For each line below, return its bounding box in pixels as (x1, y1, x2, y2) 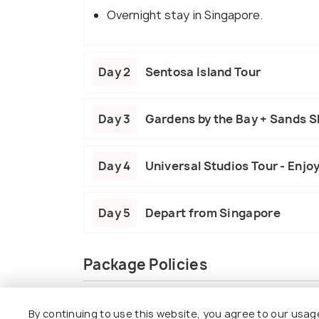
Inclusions (91, 294, 150, 310)
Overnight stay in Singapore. (107, 6, 263, 23)
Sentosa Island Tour (145, 63, 261, 80)
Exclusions (165, 294, 222, 310)
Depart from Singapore (145, 204, 281, 221)
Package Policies (83, 254, 207, 274)
